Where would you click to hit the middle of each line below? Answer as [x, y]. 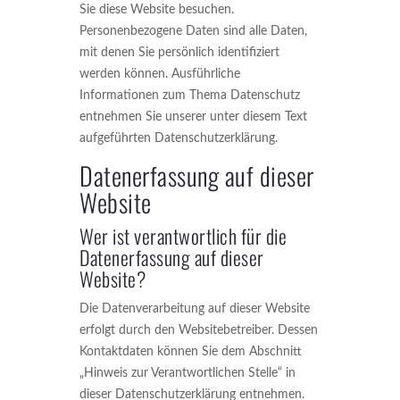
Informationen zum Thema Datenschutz [190, 96]
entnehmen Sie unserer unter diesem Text [193, 117]
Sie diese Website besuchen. [157, 10]
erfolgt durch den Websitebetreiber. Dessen [199, 330]
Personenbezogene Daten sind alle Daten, [193, 31]
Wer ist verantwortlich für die [183, 236]
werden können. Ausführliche [160, 74]
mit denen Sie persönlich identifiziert [179, 53]
